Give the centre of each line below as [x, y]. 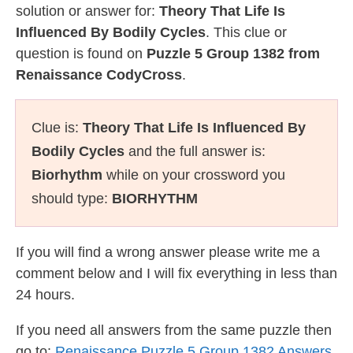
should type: [72, 199]
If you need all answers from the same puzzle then [174, 330]
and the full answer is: [195, 151]
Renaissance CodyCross [99, 75]
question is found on [81, 54]
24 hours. [45, 295]
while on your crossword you [194, 175]
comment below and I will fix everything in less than [176, 273]
